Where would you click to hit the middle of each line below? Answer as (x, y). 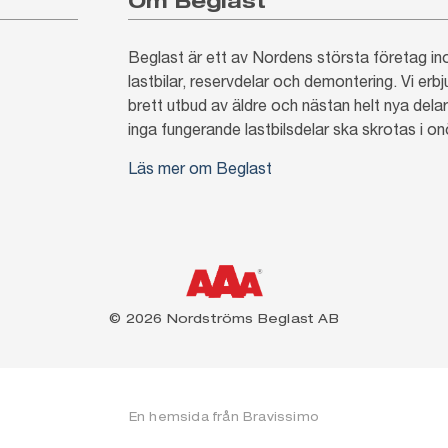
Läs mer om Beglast (199, 167)
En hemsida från (186, 416)
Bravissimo (281, 416)
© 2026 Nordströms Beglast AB (224, 317)
